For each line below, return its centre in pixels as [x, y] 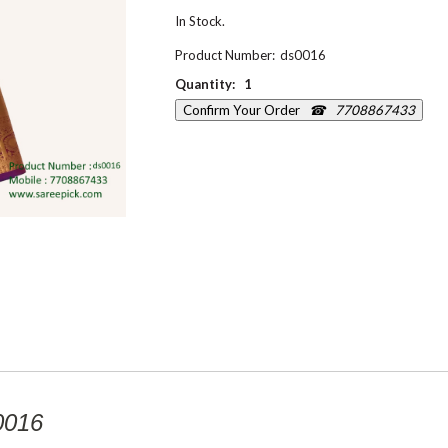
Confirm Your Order [241, 109]
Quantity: [205, 83]
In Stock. [200, 20]
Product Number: [225, 54]
